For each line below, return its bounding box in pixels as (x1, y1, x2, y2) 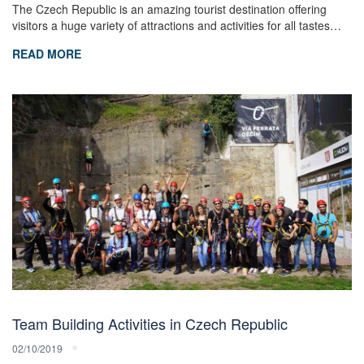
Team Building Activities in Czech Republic (12, 312, 288, 334)
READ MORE (12, 45, 81, 63)
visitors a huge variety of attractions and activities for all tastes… (12, 17, 341, 34)
